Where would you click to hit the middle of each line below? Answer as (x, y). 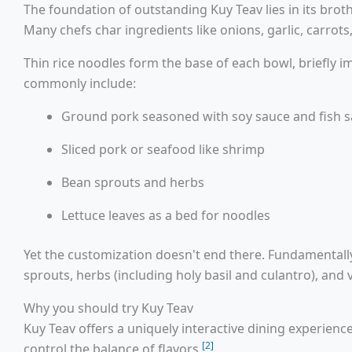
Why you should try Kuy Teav (108, 308)
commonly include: (80, 84)
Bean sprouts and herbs (133, 183)
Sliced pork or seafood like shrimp (163, 150)
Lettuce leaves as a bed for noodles (166, 216)
